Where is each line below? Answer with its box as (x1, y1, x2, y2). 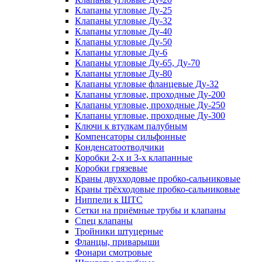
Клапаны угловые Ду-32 (75, 15, 172, 26)
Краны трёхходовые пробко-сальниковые (75, 184, 240, 194)
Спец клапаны (75, 215, 133, 226)
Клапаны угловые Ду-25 (75, 5, 172, 15)
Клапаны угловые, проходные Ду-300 (75, 110, 225, 120)
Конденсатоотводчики (75, 142, 164, 152)
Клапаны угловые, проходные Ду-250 (75, 99, 225, 110)
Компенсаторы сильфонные (75, 131, 186, 142)
